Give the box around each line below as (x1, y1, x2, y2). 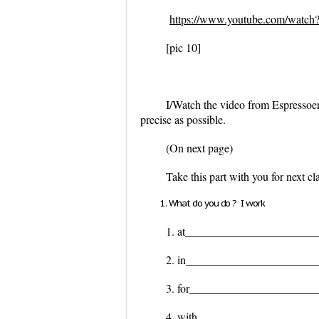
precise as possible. (140, 112, 226, 127)
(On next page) (166, 140, 233, 155)
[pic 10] (166, 40, 201, 55)
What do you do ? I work (169, 197, 266, 209)
